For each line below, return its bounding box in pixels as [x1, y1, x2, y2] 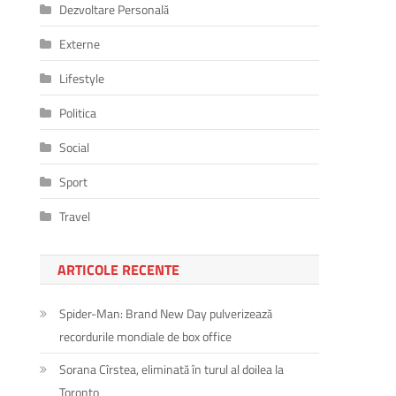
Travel [59, 206, 91, 225]
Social [59, 137, 90, 156]
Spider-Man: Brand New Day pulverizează [59, 303, 273, 323]
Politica [59, 103, 97, 122]
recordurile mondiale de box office [59, 326, 232, 346]
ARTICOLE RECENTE [57, 258, 180, 280]
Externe [59, 34, 101, 53]
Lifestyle [59, 68, 105, 88]
